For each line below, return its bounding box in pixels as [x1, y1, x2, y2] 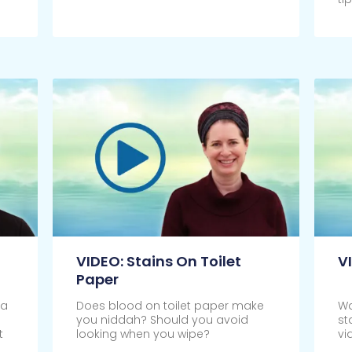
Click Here [75, 12, 134, 28]
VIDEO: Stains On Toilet [75, 251, 241, 272]
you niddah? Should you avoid [75, 312, 248, 328]
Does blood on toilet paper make [75, 298, 264, 314]
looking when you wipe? [75, 326, 210, 343]
